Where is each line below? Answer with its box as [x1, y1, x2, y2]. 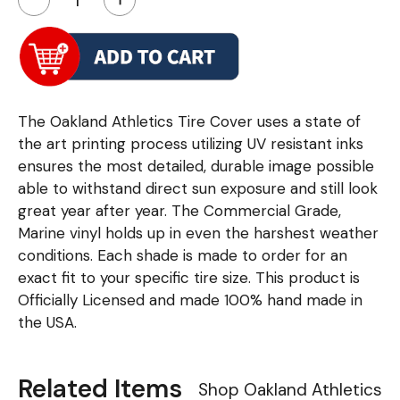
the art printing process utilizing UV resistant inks [18, 134, 363, 154]
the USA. [18, 312, 77, 333]
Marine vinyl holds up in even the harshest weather [18, 223, 379, 244]
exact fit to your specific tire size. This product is [18, 268, 360, 288]
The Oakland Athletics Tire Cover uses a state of [18, 112, 361, 132]
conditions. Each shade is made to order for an [18, 246, 347, 266]
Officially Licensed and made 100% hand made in [18, 290, 362, 311]
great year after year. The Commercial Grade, [18, 201, 341, 221]
